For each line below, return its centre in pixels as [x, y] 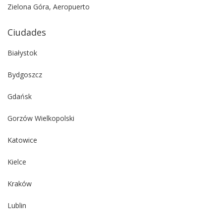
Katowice [22, 140]
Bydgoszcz [25, 75]
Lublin [17, 206]
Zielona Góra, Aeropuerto [49, 7]
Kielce [17, 162]
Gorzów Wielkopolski [41, 118]
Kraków [20, 184]
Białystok [22, 53]
